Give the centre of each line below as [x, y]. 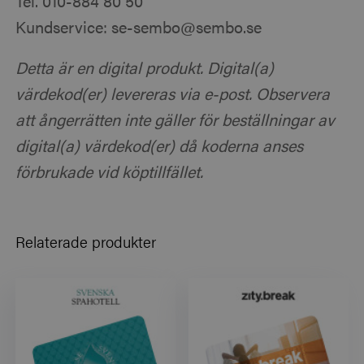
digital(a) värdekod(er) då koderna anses [160, 145]
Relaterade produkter [86, 242]
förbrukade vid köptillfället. [110, 171]
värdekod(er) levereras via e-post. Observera [173, 93]
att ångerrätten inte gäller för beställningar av [175, 119]
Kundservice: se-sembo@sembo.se [139, 27]
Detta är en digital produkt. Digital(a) [145, 67]
